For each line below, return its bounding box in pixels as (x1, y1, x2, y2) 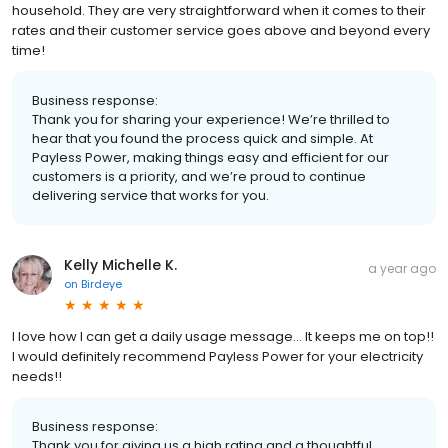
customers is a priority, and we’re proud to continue (32, 167, 366, 187)
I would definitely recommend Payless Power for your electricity (12, 347, 423, 367)
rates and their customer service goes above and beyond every (12, 21, 430, 41)
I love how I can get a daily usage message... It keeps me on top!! (12, 327, 434, 347)
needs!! (12, 367, 62, 387)
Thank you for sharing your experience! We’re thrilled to (32, 110, 390, 130)
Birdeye (81, 276, 122, 293)
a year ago (368, 260, 436, 278)
